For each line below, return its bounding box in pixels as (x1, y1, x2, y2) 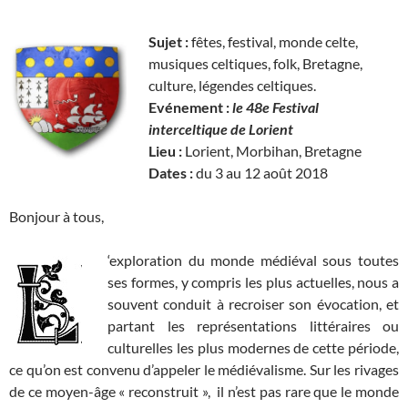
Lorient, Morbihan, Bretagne (182, 142, 362, 160)
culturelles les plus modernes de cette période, (107, 339, 399, 357)
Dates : (148, 164, 193, 182)
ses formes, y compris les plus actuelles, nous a (107, 273, 399, 291)
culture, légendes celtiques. (148, 76, 316, 95)
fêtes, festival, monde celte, (189, 33, 358, 51)
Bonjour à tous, (9, 208, 104, 226)
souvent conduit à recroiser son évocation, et (107, 295, 399, 313)
